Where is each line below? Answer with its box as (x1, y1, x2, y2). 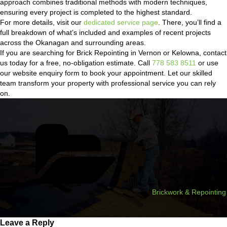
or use (196, 59, 218, 67)
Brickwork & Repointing (152, 188, 226, 196)
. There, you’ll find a (158, 18, 221, 26)
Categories (152, 119, 186, 127)
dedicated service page (84, 18, 158, 26)
